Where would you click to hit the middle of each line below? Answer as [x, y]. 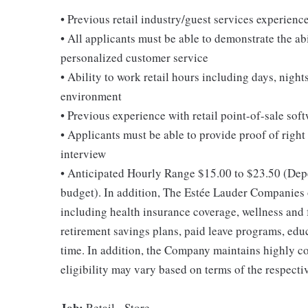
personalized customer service [134, 57]
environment [91, 96]
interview [83, 154]
